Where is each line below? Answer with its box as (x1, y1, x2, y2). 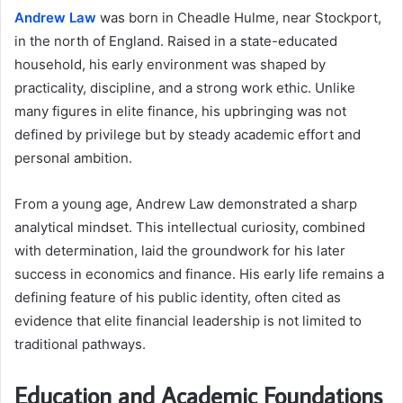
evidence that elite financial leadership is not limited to (14, 311, 362, 329)
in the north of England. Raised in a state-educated (14, 31, 337, 49)
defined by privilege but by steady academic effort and (14, 125, 361, 143)
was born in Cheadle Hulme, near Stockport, (96, 8, 381, 26)
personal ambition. (14, 148, 132, 166)
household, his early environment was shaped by (14, 55, 326, 73)
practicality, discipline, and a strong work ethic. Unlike (14, 78, 355, 96)
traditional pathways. (14, 335, 146, 353)
